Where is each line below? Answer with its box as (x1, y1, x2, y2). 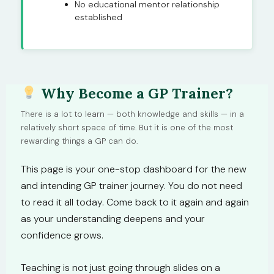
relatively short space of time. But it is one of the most (21, 122, 233, 133)
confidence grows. (21, 229, 103, 242)
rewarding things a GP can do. (21, 136, 138, 146)
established (75, 11, 122, 23)
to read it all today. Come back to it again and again (21, 196, 249, 209)
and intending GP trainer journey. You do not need (21, 179, 242, 193)
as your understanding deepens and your (21, 212, 205, 226)
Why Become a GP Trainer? (37, 84, 233, 102)
